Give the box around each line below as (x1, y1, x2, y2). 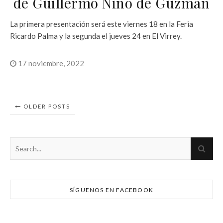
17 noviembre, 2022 (16, 58, 84, 68)
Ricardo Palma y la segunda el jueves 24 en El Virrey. (10, 31, 182, 40)
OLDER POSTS (21, 103, 70, 110)
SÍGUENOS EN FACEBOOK (70, 186, 153, 194)
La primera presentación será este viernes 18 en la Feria (10, 19, 193, 28)
